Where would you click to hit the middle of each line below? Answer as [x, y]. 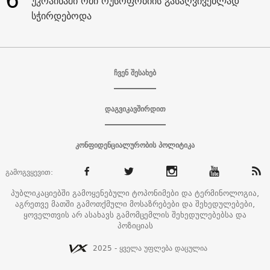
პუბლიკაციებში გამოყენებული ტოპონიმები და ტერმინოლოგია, [135, 193]
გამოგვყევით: [29, 172]
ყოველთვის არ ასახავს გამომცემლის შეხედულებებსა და [135, 214]
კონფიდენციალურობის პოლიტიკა [135, 145]
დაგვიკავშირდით [135, 108]
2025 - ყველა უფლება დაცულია [150, 248]
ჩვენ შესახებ [135, 72]
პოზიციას [135, 225]
